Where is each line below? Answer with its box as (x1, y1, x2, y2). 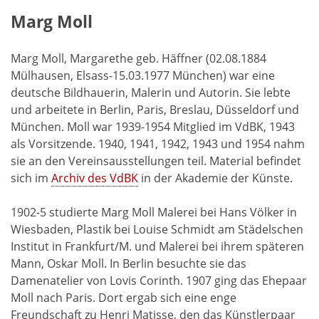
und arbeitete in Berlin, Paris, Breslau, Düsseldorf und (11, 102, 299, 118)
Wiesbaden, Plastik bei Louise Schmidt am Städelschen (11, 221, 303, 238)
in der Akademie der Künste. (138, 170, 293, 187)
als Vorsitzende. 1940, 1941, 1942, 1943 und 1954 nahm (11, 136, 305, 152)
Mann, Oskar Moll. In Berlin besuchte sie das (11, 256, 246, 272)
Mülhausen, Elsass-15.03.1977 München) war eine (11, 68, 275, 84)
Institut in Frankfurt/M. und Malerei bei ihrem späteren (11, 239, 304, 255)
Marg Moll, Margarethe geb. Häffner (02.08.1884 (11, 51, 266, 67)
